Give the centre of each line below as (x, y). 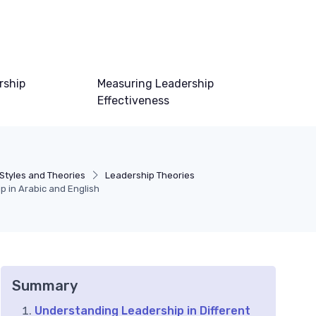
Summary (45, 286)
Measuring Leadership (155, 84)
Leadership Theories (150, 176)
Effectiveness (133, 101)
